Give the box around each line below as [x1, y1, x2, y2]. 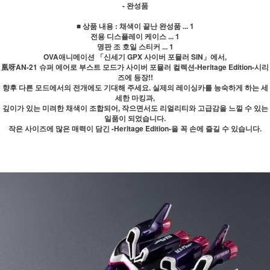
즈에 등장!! [117, 72, 153, 83]
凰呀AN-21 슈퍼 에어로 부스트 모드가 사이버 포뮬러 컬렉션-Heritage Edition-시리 [1, 61, 269, 72]
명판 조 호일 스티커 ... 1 [96, 41, 174, 52]
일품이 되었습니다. [104, 113, 166, 124]
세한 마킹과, [115, 92, 155, 103]
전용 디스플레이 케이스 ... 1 [90, 31, 180, 42]
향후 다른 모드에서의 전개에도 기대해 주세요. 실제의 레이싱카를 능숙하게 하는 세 [2, 82, 268, 93]
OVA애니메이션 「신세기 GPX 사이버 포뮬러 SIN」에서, [43, 51, 227, 62]
